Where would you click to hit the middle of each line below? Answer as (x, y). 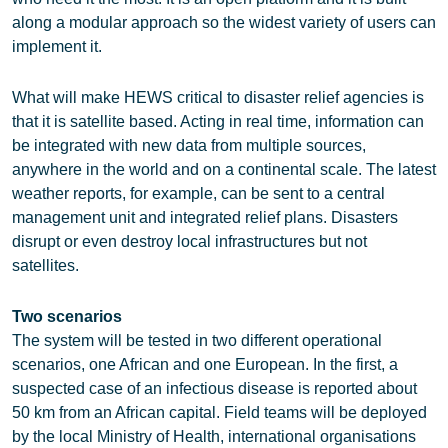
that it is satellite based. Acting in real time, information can (218, 121)
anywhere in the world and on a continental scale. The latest (224, 169)
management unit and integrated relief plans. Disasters (205, 217)
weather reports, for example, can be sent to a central (198, 193)
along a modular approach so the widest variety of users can (224, 22)
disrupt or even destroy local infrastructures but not (189, 241)
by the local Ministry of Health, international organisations (214, 436)
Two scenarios (67, 316)
